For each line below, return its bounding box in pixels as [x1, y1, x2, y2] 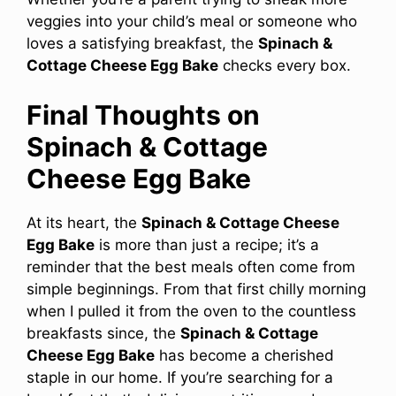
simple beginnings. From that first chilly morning [27, 280, 366, 299]
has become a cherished [155, 346, 334, 365]
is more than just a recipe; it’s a [95, 236, 319, 255]
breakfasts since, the [27, 324, 180, 343]
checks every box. [218, 56, 351, 74]
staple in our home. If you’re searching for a [27, 369, 333, 387]
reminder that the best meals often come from [27, 258, 355, 277]
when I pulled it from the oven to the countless [27, 302, 356, 321]
